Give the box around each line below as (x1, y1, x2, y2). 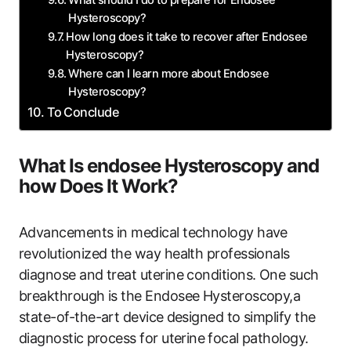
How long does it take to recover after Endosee (66, 29, 308, 44)
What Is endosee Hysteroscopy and (19, 154, 320, 177)
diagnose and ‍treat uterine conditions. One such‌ (19, 266, 319, 283)
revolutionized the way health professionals (19, 244, 290, 262)
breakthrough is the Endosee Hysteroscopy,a (19, 287, 301, 304)
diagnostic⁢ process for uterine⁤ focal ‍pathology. (19, 329, 309, 346)
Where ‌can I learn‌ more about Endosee (68, 66, 269, 81)
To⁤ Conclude (46, 103, 120, 120)
